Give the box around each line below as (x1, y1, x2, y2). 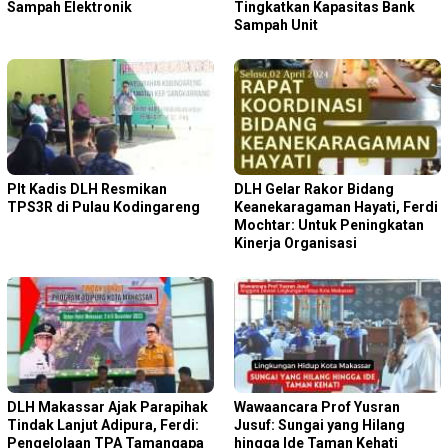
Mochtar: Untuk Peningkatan (234, 216, 424, 233)
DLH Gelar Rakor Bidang (234, 180, 394, 197)
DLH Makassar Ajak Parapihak (7, 398, 208, 415)
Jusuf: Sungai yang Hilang (234, 416, 405, 433)
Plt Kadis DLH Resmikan (7, 180, 167, 197)
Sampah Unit (234, 16, 318, 33)
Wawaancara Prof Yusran (234, 398, 400, 415)
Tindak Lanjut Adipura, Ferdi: (7, 416, 199, 433)
